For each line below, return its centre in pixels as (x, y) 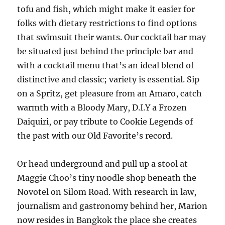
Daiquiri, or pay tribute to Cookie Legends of (105, 122)
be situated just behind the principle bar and (105, 51)
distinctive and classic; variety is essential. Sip (108, 79)
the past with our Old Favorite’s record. (95, 136)
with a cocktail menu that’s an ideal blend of (106, 65)
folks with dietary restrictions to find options (107, 23)
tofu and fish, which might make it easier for (106, 9)
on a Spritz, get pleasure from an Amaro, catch (110, 93)
